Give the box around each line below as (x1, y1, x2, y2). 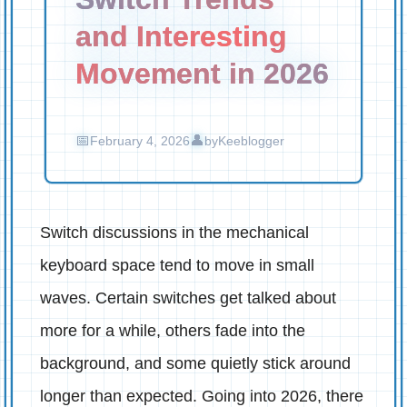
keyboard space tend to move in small (40, 255, 314, 274)
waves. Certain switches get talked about (40, 288, 336, 307)
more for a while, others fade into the (40, 321, 305, 340)
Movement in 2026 (75, 56, 329, 90)
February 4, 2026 (90, 133, 190, 148)
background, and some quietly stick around (40, 353, 351, 372)
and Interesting (75, 19, 287, 53)
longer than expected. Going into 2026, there (40, 386, 363, 405)
